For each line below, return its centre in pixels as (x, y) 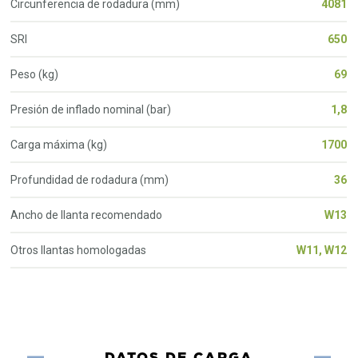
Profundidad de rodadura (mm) (90, 179)
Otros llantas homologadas (79, 250)
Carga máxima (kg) (59, 144)
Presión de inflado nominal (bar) (91, 109)
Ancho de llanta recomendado (87, 215)
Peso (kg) (35, 74)
